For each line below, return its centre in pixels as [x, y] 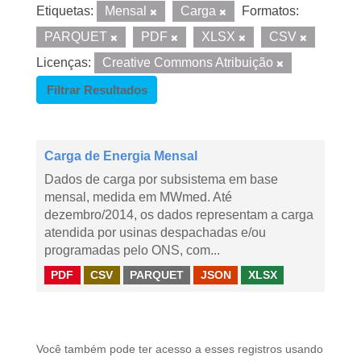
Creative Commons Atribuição [189, 62]
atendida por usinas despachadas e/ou [155, 232]
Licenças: [64, 62]
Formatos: [270, 11]
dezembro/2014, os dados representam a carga [179, 215]
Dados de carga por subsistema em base [161, 179]
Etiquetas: [65, 11]
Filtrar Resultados [97, 90]
